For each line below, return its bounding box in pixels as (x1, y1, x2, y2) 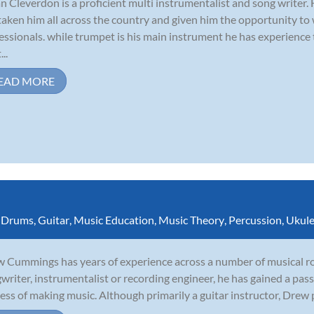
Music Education (74, 213, 154, 226)
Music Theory (158, 213, 224, 226)
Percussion (228, 213, 282, 226)
